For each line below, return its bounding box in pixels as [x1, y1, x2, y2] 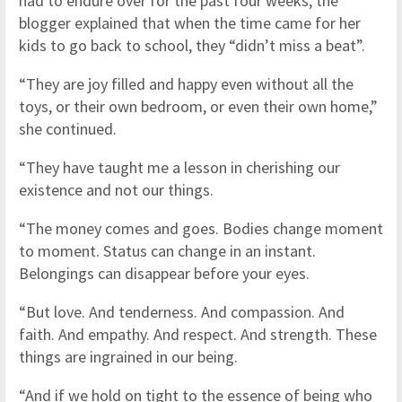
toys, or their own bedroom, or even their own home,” [19, 96, 378, 118]
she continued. [19, 118, 117, 140]
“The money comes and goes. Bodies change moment [19, 218, 383, 240]
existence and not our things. [19, 179, 214, 201]
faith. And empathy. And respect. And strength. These [19, 324, 377, 345]
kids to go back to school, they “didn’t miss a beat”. [19, 35, 365, 57]
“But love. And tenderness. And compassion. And [19, 301, 345, 323]
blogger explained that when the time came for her [19, 13, 361, 34]
